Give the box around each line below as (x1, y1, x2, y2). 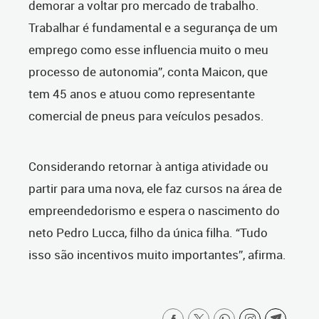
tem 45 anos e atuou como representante (28, 85, 255, 103)
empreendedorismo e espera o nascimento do (28, 202, 280, 219)
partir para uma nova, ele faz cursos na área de (28, 180, 282, 197)
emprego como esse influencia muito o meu (28, 41, 268, 58)
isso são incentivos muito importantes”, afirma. (28, 246, 286, 263)
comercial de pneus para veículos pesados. (28, 108, 264, 125)
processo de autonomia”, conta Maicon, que (28, 63, 268, 80)
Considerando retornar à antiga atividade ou (28, 158, 268, 175)
